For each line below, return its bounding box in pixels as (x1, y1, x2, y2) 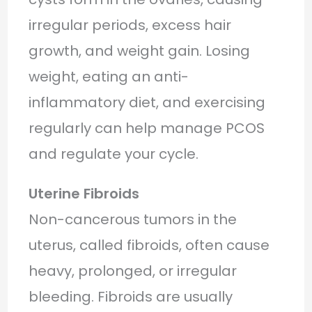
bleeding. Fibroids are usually (28, 286, 233, 306)
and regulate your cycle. (28, 143, 198, 164)
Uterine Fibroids (28, 183, 139, 203)
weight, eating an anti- (28, 66, 189, 86)
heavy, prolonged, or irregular (28, 260, 237, 281)
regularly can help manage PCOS (28, 118, 265, 138)
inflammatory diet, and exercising (28, 92, 265, 112)
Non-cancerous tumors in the (28, 209, 237, 229)
